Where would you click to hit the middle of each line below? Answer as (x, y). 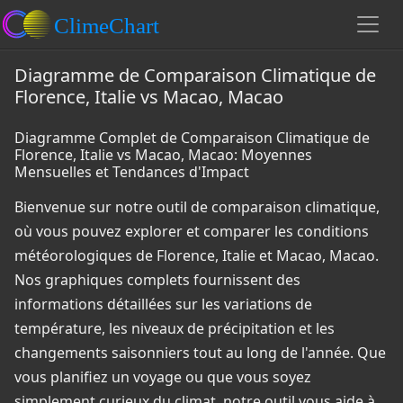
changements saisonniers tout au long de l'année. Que (200, 353)
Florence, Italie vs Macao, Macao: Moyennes (163, 155)
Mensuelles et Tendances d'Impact (132, 172)
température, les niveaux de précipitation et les (175, 328)
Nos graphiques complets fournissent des (157, 280)
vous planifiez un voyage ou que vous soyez (163, 377)
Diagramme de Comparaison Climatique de (195, 75)
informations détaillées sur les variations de (163, 304)
